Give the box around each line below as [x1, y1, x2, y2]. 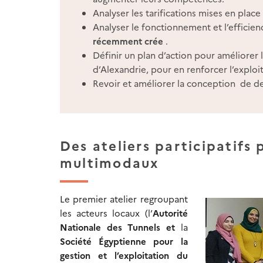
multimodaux [60, 153, 160, 172]
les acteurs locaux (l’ [60, 207, 153, 220]
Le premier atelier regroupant [60, 193, 188, 205]
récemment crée [93, 35, 166, 48]
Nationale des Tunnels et [60, 221, 175, 234]
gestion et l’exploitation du [60, 249, 188, 262]
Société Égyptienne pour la [60, 235, 188, 248]
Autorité [152, 207, 188, 220]
